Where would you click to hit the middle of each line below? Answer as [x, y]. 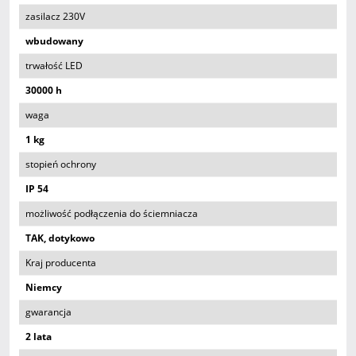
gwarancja [48, 311]
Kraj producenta [61, 262]
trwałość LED [54, 65]
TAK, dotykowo [60, 238]
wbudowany [54, 41]
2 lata [39, 336]
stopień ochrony [61, 164]
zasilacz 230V [55, 16]
